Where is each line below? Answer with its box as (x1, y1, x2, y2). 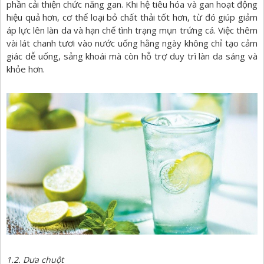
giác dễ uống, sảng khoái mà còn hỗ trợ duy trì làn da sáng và (6, 50, 258, 62)
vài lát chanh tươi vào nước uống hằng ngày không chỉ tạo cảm (6, 37, 258, 49)
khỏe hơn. (6, 63, 45, 75)
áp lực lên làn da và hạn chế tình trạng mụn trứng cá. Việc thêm (6, 24, 258, 37)
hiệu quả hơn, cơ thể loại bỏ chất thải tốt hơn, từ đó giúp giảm (6, 11, 258, 24)
